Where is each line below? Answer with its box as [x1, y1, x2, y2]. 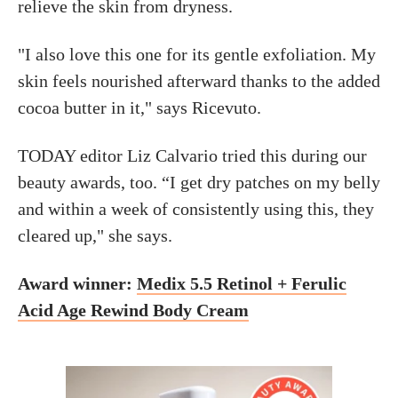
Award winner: [18, 274, 137, 293]
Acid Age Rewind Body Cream [18, 300, 249, 320]
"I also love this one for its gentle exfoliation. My [18, 44, 376, 64]
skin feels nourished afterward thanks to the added [18, 71, 380, 91]
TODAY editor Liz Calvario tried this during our [18, 146, 367, 165]
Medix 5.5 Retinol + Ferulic [137, 274, 346, 293]
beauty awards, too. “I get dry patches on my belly [18, 172, 380, 192]
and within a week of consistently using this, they [18, 199, 374, 219]
